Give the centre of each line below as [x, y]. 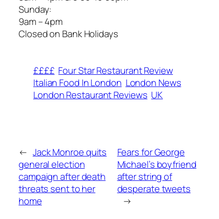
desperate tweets [154, 189]
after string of [145, 177]
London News [153, 82]
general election [52, 164]
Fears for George [151, 152]
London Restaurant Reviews [90, 95]
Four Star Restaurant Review [116, 70]
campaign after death [62, 177]
